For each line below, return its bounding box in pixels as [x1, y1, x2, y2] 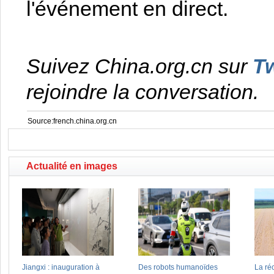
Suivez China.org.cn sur [26, 54, 253, 78]
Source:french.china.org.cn [28, 117, 117, 125]
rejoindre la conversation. [26, 80, 259, 103]
